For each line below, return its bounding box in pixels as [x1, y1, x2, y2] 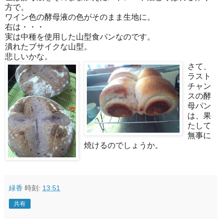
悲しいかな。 [5, 52, 52, 61]
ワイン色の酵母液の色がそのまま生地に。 [5, 12, 155, 21]
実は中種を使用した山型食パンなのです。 [5, 32, 155, 41]
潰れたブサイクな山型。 [5, 42, 92, 51]
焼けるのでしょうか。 [84, 141, 163, 149]
